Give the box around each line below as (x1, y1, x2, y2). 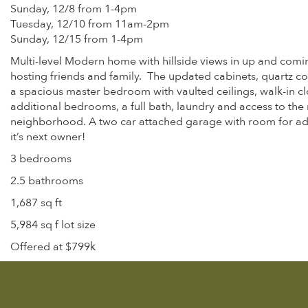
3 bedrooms (10, 151, 71, 166)
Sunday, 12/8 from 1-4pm (10, 1, 137, 16)
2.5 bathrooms (10, 173, 83, 188)
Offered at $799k (10, 239, 96, 254)
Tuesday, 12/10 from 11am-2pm (10, 16, 169, 32)
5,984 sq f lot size (10, 217, 96, 232)
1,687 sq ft (10, 195, 62, 210)
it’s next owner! (10, 129, 85, 144)
